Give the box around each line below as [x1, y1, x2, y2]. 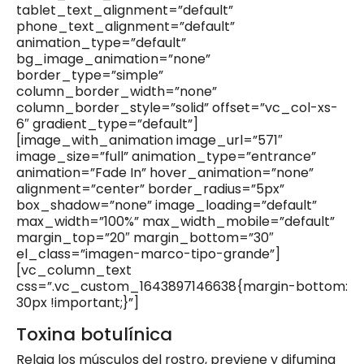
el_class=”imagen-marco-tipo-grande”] [16, 245, 280, 264]
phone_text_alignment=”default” [16, 17, 235, 37]
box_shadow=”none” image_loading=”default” [16, 196, 317, 215]
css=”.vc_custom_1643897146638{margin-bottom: [16, 277, 348, 297]
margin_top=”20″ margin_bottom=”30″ [16, 228, 274, 248]
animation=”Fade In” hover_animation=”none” [16, 163, 314, 183]
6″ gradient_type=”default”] [16, 115, 198, 134]
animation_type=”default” [16, 33, 186, 53]
